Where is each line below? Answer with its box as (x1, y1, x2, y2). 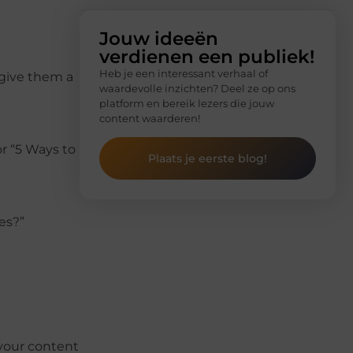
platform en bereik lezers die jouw (99, 96, 274, 110)
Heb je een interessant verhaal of (99, 66, 268, 80)
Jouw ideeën (99, 27, 218, 50)
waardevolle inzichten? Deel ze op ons (99, 81, 295, 95)
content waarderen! (99, 111, 200, 124)
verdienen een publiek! (99, 45, 314, 68)
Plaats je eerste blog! (148, 151, 267, 166)
